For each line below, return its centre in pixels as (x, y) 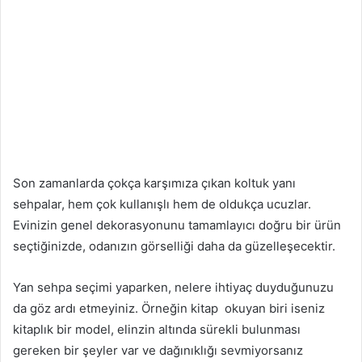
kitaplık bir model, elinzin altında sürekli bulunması (157, 329)
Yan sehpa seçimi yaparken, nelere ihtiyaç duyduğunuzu (173, 287)
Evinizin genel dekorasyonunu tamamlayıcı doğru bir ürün (177, 225)
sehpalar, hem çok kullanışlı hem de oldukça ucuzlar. (162, 204)
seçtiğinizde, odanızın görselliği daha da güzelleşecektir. (174, 246)
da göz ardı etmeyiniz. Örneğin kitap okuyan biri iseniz (169, 308)
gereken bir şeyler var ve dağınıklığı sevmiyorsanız (158, 350)
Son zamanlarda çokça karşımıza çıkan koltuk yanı (154, 183)
